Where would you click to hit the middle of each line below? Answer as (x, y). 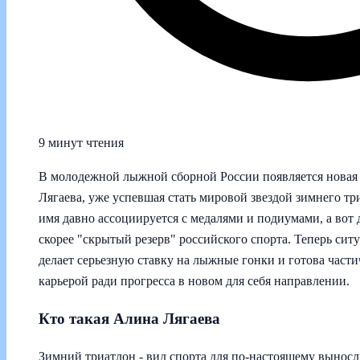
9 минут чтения (81, 143)
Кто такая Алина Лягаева (129, 319)
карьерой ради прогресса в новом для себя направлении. (194, 281)
